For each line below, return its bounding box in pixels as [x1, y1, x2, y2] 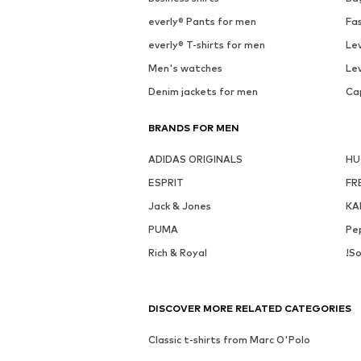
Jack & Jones [148, 200, 211, 213]
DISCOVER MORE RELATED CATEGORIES [148, 302, 351, 315]
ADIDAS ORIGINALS [148, 153, 243, 166]
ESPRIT [148, 176, 184, 189]
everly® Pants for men [148, 15, 256, 28]
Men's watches [148, 62, 222, 75]
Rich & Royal [148, 247, 207, 259]
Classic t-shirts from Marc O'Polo [148, 334, 310, 346]
